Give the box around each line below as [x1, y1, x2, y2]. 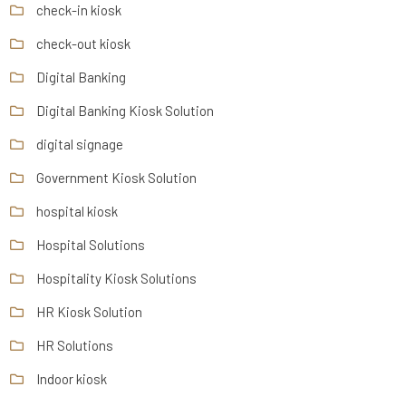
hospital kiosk [36, 202, 119, 219]
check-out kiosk [36, 34, 131, 52]
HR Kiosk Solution [36, 303, 143, 320]
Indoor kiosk [36, 370, 108, 387]
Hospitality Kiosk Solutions [36, 269, 198, 286]
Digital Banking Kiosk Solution [36, 101, 215, 119]
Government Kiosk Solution [36, 169, 198, 186]
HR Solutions [36, 336, 114, 353]
